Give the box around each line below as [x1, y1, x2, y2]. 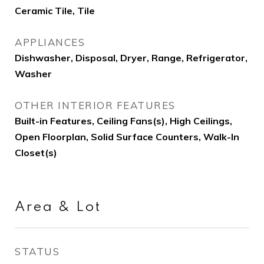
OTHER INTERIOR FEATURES [15, 99, 176, 111]
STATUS [15, 245, 60, 258]
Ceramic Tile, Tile [15, 5, 95, 16]
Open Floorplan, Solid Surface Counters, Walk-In [15, 131, 239, 143]
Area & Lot [15, 200, 101, 214]
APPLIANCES [15, 36, 85, 48]
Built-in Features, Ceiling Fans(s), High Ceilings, [15, 115, 232, 127]
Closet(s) [15, 147, 57, 159]
